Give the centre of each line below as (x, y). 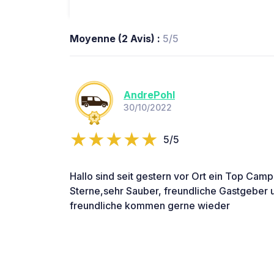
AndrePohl (149, 95)
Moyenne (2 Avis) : (116, 38)
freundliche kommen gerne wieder (150, 205)
